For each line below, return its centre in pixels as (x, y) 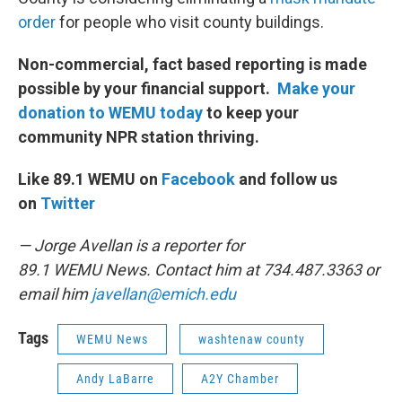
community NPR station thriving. (139, 137)
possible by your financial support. (148, 88)
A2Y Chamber (240, 379)
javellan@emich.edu (164, 294)
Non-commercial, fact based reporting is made (192, 64)
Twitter (68, 203)
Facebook (198, 179)
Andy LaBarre (115, 379)
